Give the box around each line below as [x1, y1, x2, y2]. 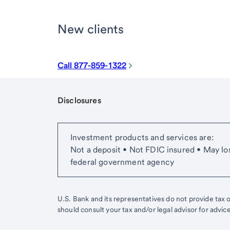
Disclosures [57, 95, 101, 105]
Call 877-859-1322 [57, 60, 126, 70]
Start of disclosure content [57, 123, 158, 133]
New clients [57, 21, 124, 36]
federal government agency [70, 157, 175, 167]
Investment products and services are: [70, 132, 214, 142]
